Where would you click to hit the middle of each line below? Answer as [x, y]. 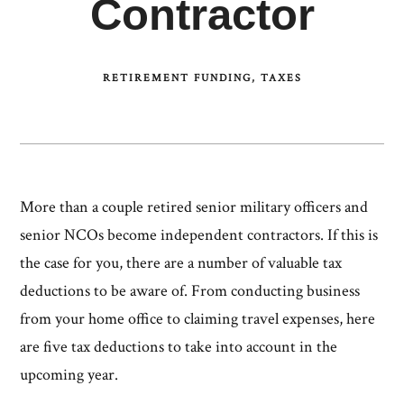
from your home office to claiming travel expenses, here [198, 318]
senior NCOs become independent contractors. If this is [199, 234]
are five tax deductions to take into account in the [179, 346]
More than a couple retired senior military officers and [194, 207]
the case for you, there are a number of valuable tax [181, 262]
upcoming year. [71, 374]
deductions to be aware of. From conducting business [190, 290]
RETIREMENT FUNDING [177, 78]
